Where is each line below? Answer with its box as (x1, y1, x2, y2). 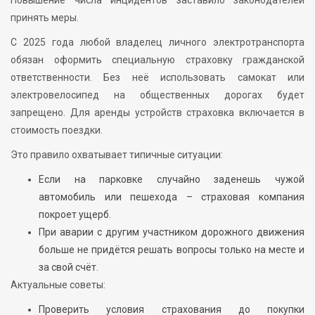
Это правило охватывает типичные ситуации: (11, 148, 223, 160)
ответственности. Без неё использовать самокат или (11, 71, 304, 83)
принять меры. (11, 11, 79, 23)
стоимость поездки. (11, 124, 103, 136)
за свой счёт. (39, 261, 98, 273)
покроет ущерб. (39, 208, 111, 220)
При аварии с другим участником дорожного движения (39, 226, 304, 238)
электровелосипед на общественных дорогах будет (11, 89, 304, 101)
